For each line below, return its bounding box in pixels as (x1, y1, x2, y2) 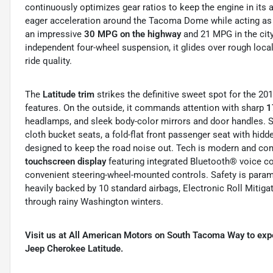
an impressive (25, 29, 84, 40)
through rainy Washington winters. (25, 196, 163, 208)
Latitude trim (43, 89, 94, 101)
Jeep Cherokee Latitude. (25, 243, 123, 255)
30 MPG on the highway (84, 29, 181, 40)
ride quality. (25, 55, 72, 67)
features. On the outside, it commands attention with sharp (25, 102, 266, 114)
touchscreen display (25, 156, 106, 168)
